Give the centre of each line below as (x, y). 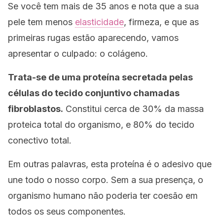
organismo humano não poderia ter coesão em (103, 196)
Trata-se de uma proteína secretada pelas (100, 77)
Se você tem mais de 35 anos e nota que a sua (103, 6)
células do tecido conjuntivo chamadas (94, 93)
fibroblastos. (36, 109)
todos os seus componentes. (67, 211)
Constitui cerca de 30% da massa (133, 109)
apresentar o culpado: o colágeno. (78, 54)
